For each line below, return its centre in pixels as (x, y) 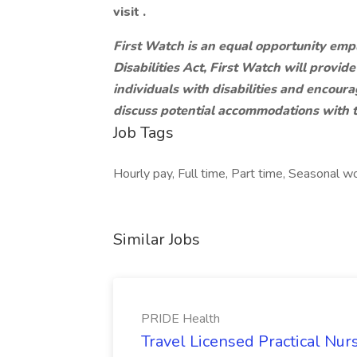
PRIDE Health (180, 319)
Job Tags (143, 133)
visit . (129, 12)
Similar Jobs (157, 239)
